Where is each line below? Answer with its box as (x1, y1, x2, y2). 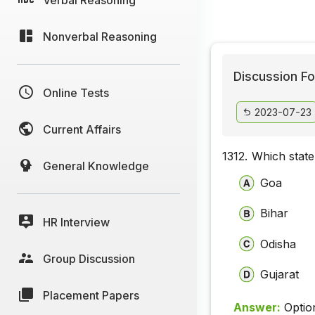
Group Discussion (43, 251, 135, 266)
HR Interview (43, 214, 110, 229)
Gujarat (260, 266, 300, 281)
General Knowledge (43, 158, 149, 173)
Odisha (260, 236, 297, 251)
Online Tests (43, 85, 109, 100)
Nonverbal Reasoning (43, 29, 157, 44)
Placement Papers (43, 288, 139, 302)
